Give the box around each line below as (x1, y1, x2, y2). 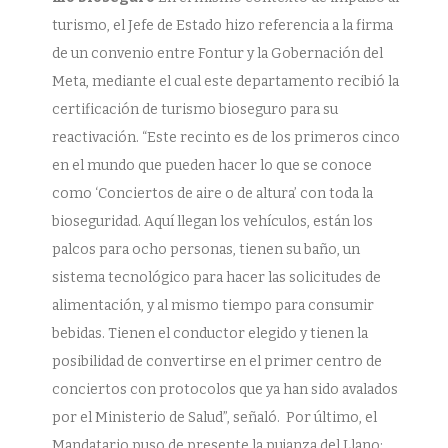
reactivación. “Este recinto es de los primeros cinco (52, 129, 400, 146)
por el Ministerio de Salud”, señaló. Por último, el (52, 409, 377, 426)
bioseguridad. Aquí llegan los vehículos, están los (52, 213, 373, 230)
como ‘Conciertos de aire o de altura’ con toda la (52, 185, 373, 202)
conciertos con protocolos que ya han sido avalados (52, 381, 398, 398)
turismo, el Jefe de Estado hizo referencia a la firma (52, 17, 393, 34)
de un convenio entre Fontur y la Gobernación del (52, 45, 383, 62)
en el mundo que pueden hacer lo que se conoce (52, 157, 372, 174)
